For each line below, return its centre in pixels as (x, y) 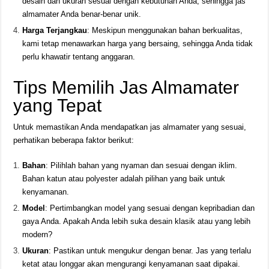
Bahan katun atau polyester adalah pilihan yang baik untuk (124, 179)
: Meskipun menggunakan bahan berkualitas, (165, 31)
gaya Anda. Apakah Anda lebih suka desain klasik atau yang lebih (137, 222)
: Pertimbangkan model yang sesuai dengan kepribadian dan (150, 208)
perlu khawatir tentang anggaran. (79, 57)
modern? (38, 235)
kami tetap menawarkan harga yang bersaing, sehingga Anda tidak (138, 44)
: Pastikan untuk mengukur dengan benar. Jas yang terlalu (150, 251)
